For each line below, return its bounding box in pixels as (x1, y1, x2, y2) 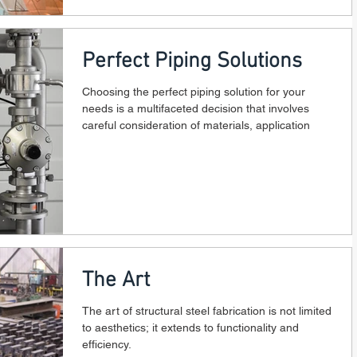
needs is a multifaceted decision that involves (82, 102, 309, 115)
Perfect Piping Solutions (82, 49, 302, 74)
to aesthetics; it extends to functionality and (82, 320, 299, 334)
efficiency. (82, 337, 131, 351)
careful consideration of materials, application (82, 119, 310, 131)
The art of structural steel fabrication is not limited (82, 304, 331, 317)
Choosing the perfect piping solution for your (82, 85, 305, 98)
